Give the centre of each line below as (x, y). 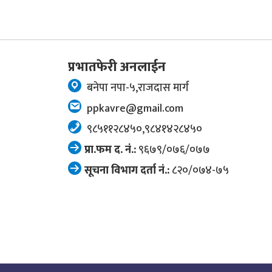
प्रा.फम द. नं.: (110, 150)
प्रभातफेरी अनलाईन (117, 67)
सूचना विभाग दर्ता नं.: (127, 170)
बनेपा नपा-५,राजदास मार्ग (137, 88)
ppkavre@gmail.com (134, 108)
